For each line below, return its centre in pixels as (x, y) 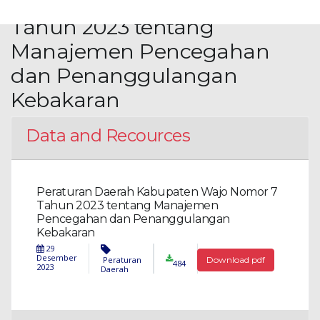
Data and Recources (108, 136)
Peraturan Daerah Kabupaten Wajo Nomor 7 (157, 191)
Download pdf (235, 260)
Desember (57, 258)
